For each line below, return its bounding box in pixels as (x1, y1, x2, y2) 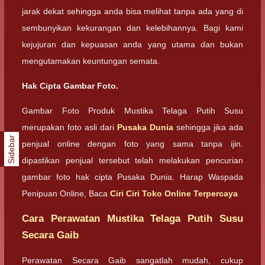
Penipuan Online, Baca (22, 189, 110, 199)
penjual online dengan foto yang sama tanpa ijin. (22, 139, 243, 149)
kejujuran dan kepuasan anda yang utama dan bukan (22, 39, 243, 49)
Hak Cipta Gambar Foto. (22, 81, 118, 91)
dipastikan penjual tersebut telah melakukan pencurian (22, 156, 243, 166)
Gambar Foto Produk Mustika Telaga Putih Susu (22, 106, 243, 116)
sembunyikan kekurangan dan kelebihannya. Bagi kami (22, 22, 243, 33)
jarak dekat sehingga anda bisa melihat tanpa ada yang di (22, 6, 243, 16)
